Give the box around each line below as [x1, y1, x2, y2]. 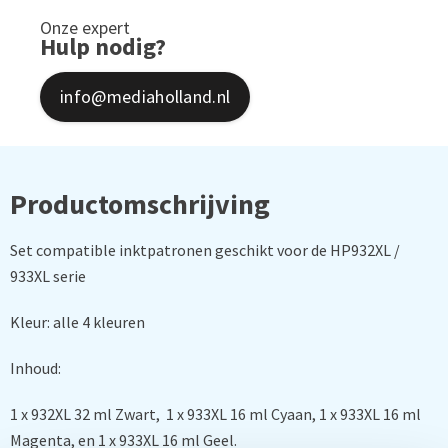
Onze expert [40, 16, 130, 39]
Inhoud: [10, 358, 61, 378]
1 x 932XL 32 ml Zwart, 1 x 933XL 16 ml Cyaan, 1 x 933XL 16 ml [10, 404, 421, 424]
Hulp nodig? [40, 31, 166, 62]
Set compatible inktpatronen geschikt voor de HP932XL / [10, 240, 400, 260]
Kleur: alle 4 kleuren [10, 312, 145, 332]
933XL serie [10, 266, 86, 286]
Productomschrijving [10, 186, 270, 222]
